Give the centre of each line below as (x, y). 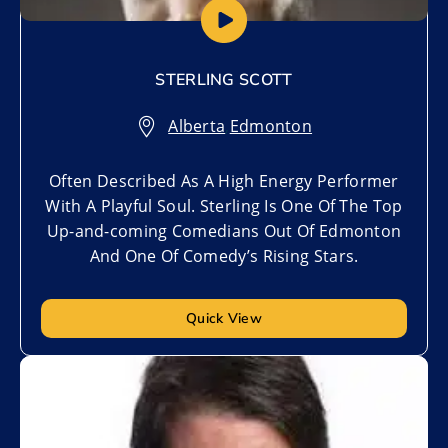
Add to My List (93, 375)
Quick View (224, 318)
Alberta (197, 125)
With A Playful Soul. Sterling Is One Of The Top (224, 205)
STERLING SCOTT (224, 79)
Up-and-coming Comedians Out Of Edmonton (224, 230)
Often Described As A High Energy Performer (224, 180)
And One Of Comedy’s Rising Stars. (224, 255)
